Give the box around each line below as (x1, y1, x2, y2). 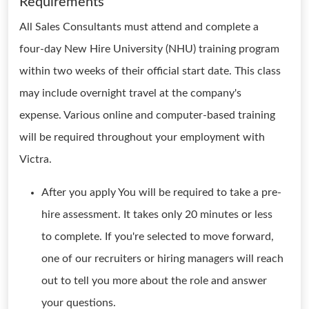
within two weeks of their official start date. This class (19, 66, 281, 77)
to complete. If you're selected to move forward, (41, 231, 274, 242)
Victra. (19, 154, 52, 165)
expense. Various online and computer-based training (19, 110, 275, 121)
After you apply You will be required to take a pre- (41, 187, 281, 198)
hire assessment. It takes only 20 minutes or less (41, 209, 272, 220)
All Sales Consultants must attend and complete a (19, 21, 259, 32)
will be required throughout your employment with (19, 132, 265, 143)
